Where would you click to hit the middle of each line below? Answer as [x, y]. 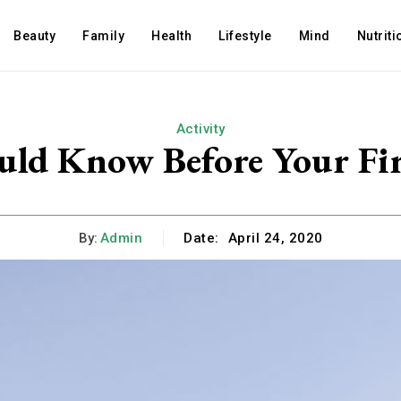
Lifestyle [245, 36]
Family [104, 36]
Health [172, 36]
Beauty [35, 36]
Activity [200, 129]
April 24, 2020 [275, 239]
